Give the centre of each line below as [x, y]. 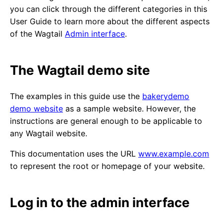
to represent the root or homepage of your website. [107, 166]
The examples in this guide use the [76, 96]
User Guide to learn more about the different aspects [110, 21]
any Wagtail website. [49, 133]
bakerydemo [166, 96]
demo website [36, 109]
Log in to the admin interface [100, 202]
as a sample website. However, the [129, 109]
